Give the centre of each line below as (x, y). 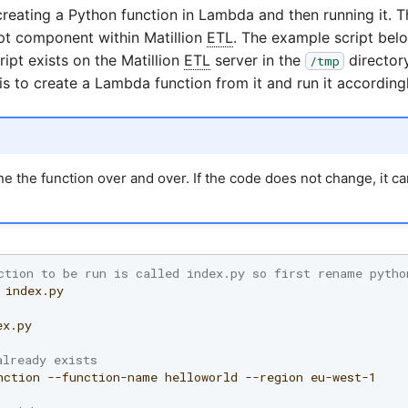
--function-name (102, 377)
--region (274, 377)
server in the (258, 61)
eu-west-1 (343, 377)
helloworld (201, 377)
